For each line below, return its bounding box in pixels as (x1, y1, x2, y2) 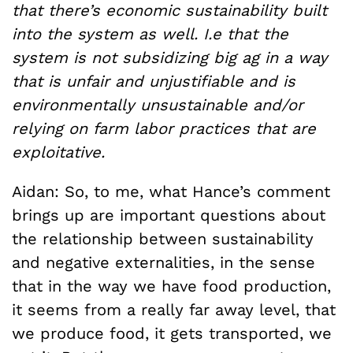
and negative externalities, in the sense (12, 253, 315, 272)
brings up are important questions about (12, 206, 325, 225)
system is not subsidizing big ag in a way (12, 48, 328, 67)
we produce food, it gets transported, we (12, 324, 332, 343)
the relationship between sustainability (12, 229, 314, 248)
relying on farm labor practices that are (12, 119, 316, 138)
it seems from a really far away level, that (12, 300, 336, 319)
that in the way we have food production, (12, 277, 331, 295)
